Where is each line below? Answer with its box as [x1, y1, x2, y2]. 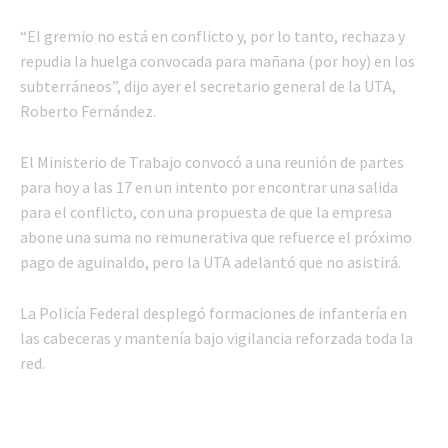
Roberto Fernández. [20, 101, 156, 122]
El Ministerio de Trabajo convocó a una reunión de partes [20, 152, 404, 173]
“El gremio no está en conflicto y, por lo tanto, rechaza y [20, 26, 405, 47]
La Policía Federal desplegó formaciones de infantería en [20, 303, 407, 324]
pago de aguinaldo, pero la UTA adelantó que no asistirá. [20, 252, 401, 273]
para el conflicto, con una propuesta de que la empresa [20, 202, 392, 223]
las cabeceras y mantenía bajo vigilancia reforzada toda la [20, 328, 413, 349]
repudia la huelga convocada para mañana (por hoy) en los [20, 51, 415, 72]
